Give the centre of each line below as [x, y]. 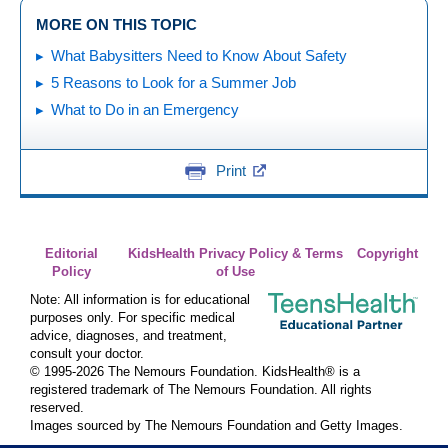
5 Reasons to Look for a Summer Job [173, 82]
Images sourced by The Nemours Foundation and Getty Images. [216, 425]
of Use [235, 271]
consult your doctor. [87, 353]
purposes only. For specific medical [132, 317]
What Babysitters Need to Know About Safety [199, 55]
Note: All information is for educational [140, 299]
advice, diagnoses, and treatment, [128, 335]
